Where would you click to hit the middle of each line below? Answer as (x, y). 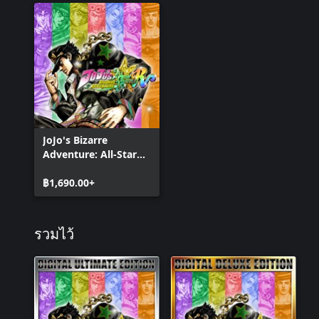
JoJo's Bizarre (75, 140)
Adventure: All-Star (90, 155)
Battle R (62, 169)
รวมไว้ (54, 235)
